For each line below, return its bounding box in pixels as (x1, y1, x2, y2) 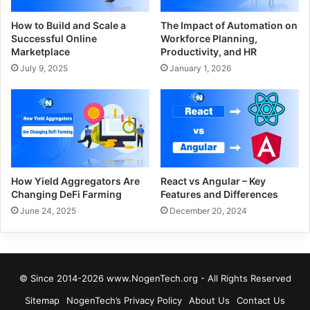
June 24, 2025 (20, 206, 76, 217)
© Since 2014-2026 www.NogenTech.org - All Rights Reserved (19, 273, 291, 284)
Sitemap (25, 295, 60, 307)
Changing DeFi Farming (11, 188, 122, 201)
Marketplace (11, 46, 70, 58)
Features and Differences (161, 188, 278, 201)
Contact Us (237, 295, 285, 307)
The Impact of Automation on (161, 19, 298, 32)
